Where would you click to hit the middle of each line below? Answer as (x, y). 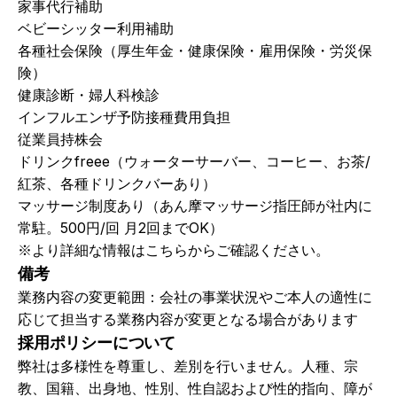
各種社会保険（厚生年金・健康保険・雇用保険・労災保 (195, 51)
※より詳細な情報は (82, 250)
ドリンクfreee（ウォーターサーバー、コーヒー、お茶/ (194, 161)
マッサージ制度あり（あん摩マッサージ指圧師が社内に (195, 206)
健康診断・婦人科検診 (89, 95)
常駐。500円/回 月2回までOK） (121, 228)
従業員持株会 (60, 139)
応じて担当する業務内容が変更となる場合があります (188, 319)
